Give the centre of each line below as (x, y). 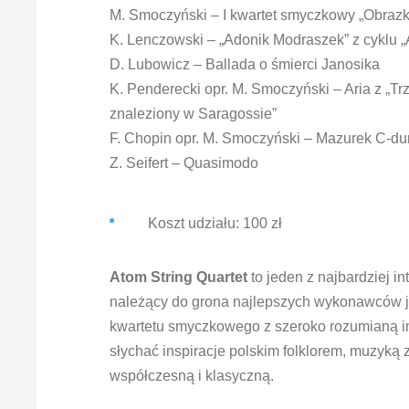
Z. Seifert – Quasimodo (184, 163)
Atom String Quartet (178, 278)
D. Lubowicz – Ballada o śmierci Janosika (245, 65)
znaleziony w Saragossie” (193, 114)
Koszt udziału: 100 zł (215, 224)
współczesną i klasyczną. (194, 376)
